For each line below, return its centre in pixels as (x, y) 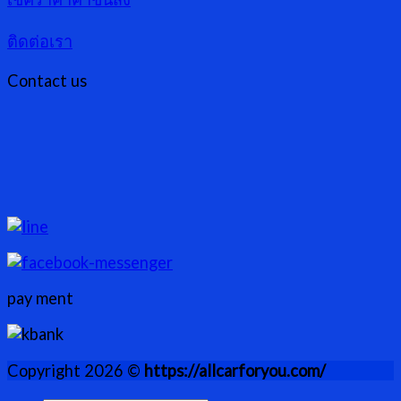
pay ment (40, 299)
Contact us (47, 81)
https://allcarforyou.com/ (235, 370)
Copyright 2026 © (76, 370)
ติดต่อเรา (40, 42)
